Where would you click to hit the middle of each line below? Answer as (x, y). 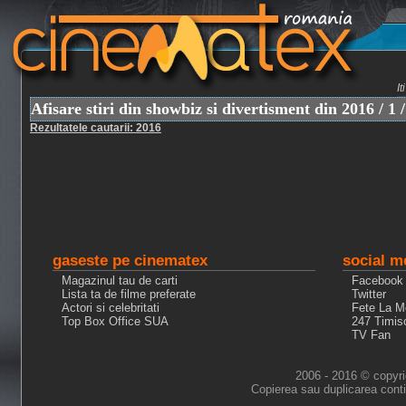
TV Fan (371, 335)
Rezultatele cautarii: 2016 (96, 128)
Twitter (369, 294)
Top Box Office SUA (115, 321)
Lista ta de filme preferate (129, 294)
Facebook (377, 280)
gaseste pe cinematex (130, 260)
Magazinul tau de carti (120, 280)
